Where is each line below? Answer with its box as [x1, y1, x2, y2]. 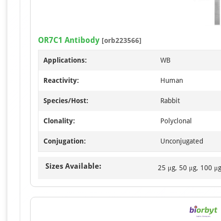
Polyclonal [160, 116, 192, 125]
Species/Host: [43, 96, 88, 105]
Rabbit [160, 96, 180, 105]
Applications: [43, 56, 87, 64]
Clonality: [43, 116, 75, 125]
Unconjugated [160, 137, 203, 145]
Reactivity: [43, 76, 79, 84]
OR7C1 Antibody [38, 35, 100, 45]
